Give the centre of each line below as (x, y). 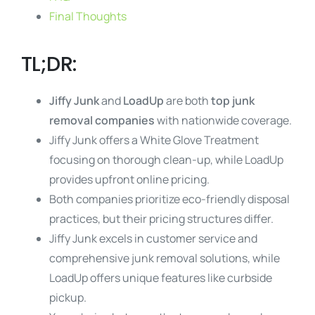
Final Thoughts (88, 16)
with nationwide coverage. (223, 120)
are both (187, 101)
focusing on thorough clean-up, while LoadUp (166, 160)
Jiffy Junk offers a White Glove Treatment (154, 140)
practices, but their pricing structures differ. (161, 219)
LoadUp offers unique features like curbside (161, 278)
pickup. (68, 297)
